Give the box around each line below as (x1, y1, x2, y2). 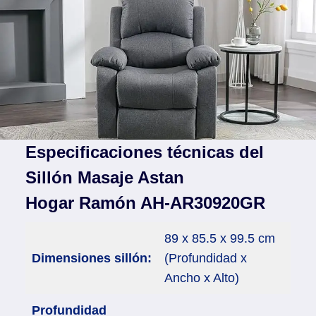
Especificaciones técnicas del (25, 142, 264, 162)
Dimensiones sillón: (31, 250, 152, 265)
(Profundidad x (164, 250, 247, 265)
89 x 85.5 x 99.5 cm (164, 231, 275, 245)
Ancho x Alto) (164, 270, 239, 285)
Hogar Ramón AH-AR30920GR (25, 193, 265, 212)
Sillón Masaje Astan (25, 167, 184, 187)
